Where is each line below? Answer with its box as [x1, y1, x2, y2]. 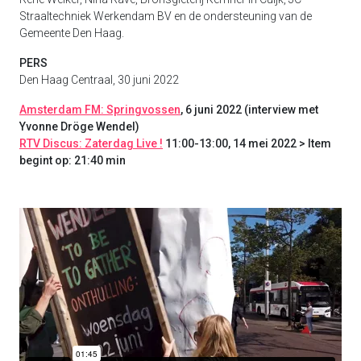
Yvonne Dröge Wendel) [19, 120, 139, 134]
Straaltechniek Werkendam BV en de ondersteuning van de [19, 10, 312, 23]
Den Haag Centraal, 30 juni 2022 [19, 73, 179, 87]
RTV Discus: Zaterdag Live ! [19, 137, 163, 151]
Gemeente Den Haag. [19, 27, 124, 40]
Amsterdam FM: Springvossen [19, 103, 180, 117]
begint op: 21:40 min [19, 154, 126, 168]
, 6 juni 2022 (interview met [180, 103, 318, 117]
